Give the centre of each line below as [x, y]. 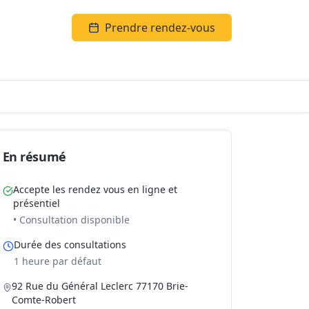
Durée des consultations [70, 245]
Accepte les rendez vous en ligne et [95, 189]
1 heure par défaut [57, 261]
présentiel [36, 203]
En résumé [34, 157]
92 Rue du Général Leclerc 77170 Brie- [100, 286]
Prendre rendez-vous [160, 28]
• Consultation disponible [71, 220]
